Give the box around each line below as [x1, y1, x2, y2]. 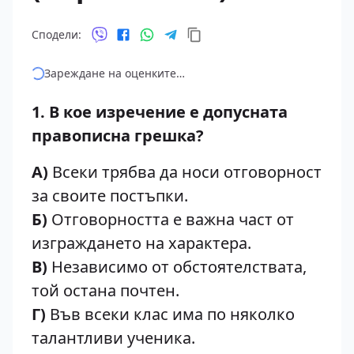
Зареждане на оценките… [44, 66, 185, 81]
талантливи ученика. [32, 327, 195, 348]
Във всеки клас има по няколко [46, 303, 295, 325]
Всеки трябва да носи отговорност [48, 161, 322, 183]
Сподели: [32, 27, 81, 42]
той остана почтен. [32, 280, 179, 301]
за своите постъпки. [32, 185, 188, 206]
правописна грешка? [32, 125, 204, 146]
